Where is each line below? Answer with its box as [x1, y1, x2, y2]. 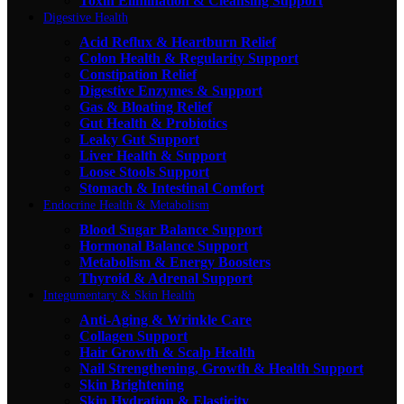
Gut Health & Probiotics [79, 115, 227, 131]
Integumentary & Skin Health [43, 288, 195, 302]
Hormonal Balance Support [79, 237, 248, 253]
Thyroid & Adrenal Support [79, 270, 252, 286]
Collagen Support [79, 327, 188, 344]
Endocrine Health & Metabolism [43, 197, 209, 212]
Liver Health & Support [79, 147, 226, 163]
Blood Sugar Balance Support [79, 221, 262, 237]
